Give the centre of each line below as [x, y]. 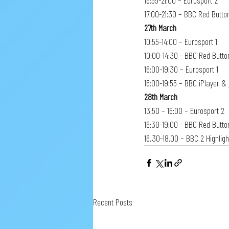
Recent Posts [113, 202]
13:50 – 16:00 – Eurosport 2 [184, 110]
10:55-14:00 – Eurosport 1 [181, 41]
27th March [160, 28]
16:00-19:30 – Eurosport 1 [181, 69]
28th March [161, 97]
